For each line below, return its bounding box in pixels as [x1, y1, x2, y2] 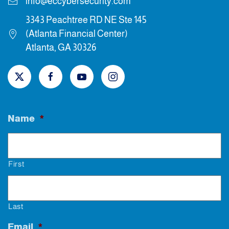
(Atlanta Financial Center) [26, 28, 129, 39]
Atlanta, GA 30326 [26, 42, 96, 53]
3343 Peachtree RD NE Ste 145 [26, 14, 147, 25]
